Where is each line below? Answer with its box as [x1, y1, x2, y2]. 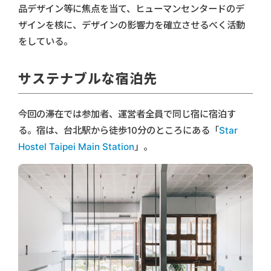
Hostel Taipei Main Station [18, 140, 134, 152]
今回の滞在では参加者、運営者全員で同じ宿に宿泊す [18, 108, 236, 120]
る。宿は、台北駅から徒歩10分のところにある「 [18, 124, 219, 136]
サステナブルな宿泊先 [18, 70, 157, 87]
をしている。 [18, 35, 73, 47]
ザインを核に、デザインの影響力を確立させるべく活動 [18, 19, 245, 31]
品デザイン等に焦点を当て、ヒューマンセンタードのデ [18, 2, 244, 15]
